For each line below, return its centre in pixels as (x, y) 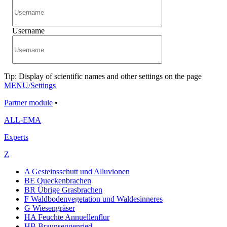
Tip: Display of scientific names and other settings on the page (103, 76)
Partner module (28, 103)
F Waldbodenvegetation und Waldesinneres (93, 199)
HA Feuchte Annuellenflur (67, 217)
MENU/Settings (30, 85)
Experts (16, 137)
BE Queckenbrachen (58, 181)
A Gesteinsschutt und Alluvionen (77, 172)
